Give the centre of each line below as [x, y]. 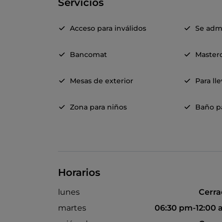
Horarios [79, 173]
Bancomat [88, 55]
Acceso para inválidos [108, 28]
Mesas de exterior [102, 81]
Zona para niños [98, 107]
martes [72, 208]
